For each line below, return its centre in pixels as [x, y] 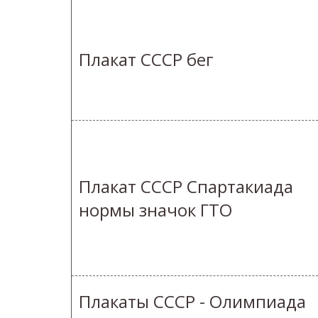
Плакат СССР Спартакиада [186, 187]
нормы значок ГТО [155, 210]
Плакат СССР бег [146, 60]
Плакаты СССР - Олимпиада [192, 302]
